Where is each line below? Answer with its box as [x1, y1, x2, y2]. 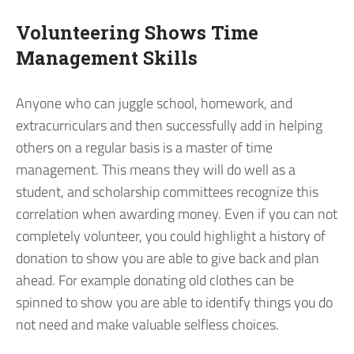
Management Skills [16, 45, 198, 70]
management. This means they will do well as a [16, 159, 296, 181]
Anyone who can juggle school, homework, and [16, 92, 292, 115]
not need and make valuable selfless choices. [16, 314, 279, 336]
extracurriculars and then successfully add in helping [16, 115, 322, 137]
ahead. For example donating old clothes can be [16, 269, 294, 292]
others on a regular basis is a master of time [16, 137, 273, 159]
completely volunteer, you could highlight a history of [16, 225, 326, 247]
